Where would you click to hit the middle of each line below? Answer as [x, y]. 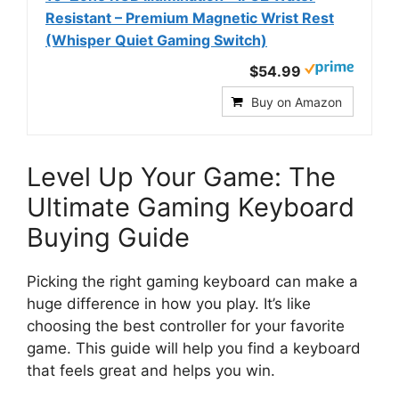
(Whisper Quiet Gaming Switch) [156, 40]
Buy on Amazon [297, 102]
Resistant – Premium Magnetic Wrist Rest [190, 17]
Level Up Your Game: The [181, 176]
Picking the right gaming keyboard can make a [192, 281]
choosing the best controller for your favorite [186, 326]
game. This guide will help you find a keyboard [194, 348]
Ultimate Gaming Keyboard [191, 207]
